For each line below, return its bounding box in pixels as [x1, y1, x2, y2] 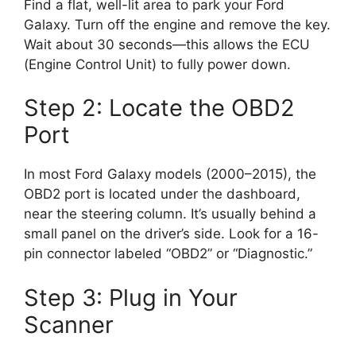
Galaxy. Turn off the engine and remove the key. [24, 16, 331, 33]
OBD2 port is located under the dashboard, [24, 186, 300, 203]
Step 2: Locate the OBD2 [24, 94, 295, 122]
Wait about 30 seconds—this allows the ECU [24, 36, 310, 52]
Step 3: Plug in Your [24, 283, 238, 311]
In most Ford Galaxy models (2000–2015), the [24, 166, 316, 183]
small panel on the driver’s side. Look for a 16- [24, 226, 319, 242]
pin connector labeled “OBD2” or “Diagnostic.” [24, 246, 312, 262]
